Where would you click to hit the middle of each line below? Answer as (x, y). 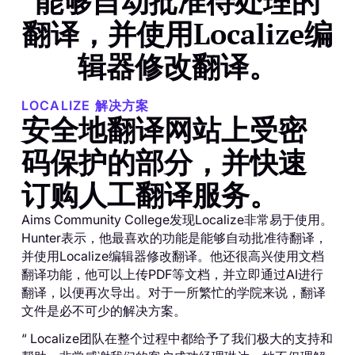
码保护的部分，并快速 (164, 162)
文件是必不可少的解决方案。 (103, 310)
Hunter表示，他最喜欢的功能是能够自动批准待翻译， (174, 237)
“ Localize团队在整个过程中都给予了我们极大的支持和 (177, 338)
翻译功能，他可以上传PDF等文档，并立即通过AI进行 (172, 274)
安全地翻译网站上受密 (164, 129)
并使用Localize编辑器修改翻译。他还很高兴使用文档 (172, 256)
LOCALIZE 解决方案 (85, 105)
